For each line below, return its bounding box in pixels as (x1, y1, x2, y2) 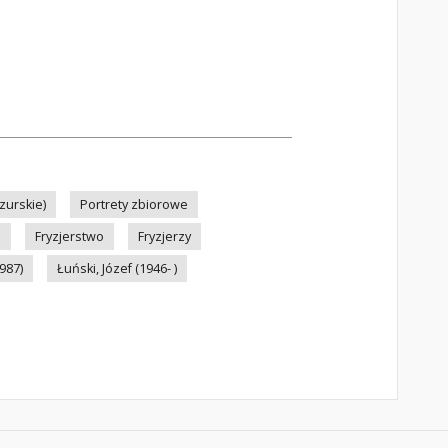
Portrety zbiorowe (80, 196, 188, 213)
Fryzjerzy (138, 228, 191, 245)
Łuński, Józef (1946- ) (57, 260, 177, 277)
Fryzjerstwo (35, 228, 104, 245)
